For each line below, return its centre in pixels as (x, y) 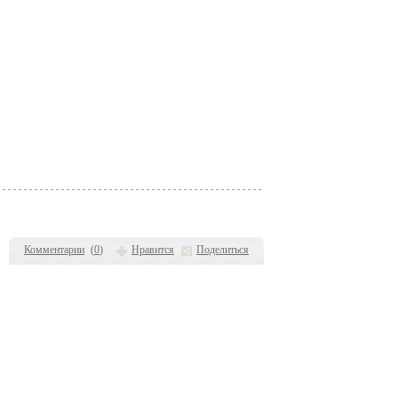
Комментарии (54, 250)
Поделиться (223, 250)
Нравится (153, 250)
